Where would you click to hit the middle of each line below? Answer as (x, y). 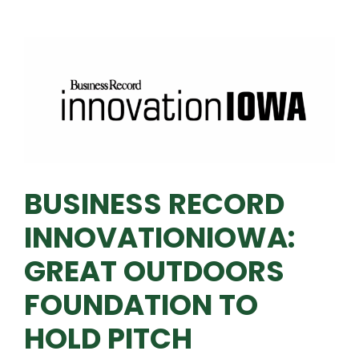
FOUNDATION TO (141, 305)
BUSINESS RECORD (154, 204)
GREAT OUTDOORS (154, 271)
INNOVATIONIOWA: (159, 237)
